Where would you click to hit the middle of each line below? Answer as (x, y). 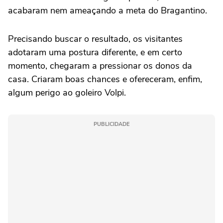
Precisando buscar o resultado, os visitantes (95, 39)
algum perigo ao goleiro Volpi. (67, 92)
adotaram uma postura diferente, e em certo (95, 52)
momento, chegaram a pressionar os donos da (100, 65)
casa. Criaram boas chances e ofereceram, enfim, (105, 79)
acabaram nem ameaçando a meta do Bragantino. (108, 10)
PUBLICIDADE (111, 124)
